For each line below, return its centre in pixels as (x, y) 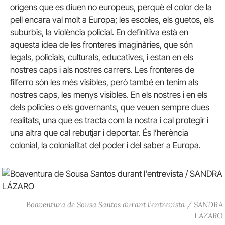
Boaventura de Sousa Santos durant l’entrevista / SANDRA (125, 204)
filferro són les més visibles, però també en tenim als (104, 83)
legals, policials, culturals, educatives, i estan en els (102, 58)
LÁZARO (209, 215)
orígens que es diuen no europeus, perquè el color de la (111, 7)
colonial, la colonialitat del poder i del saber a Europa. (105, 145)
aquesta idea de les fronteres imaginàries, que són (101, 45)
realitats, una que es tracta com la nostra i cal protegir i (109, 120)
